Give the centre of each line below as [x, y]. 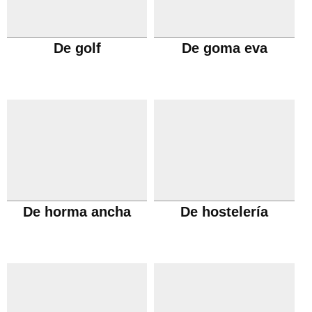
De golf [77, 48]
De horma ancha [77, 212]
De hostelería [225, 212]
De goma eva [224, 48]
